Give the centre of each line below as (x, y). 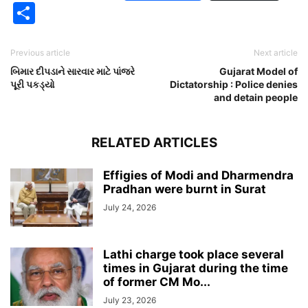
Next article (276, 53)
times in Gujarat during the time (196, 268)
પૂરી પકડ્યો (33, 84)
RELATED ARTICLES (154, 143)
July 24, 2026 (130, 207)
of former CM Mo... (157, 282)
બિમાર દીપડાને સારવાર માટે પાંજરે (73, 71)
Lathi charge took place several (194, 254)
